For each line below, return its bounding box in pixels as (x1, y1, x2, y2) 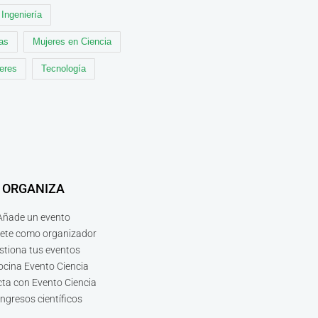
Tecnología (41, 63, 86, 75)
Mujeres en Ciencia (33, 36, 111, 48)
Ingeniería (1, 9, 42, 21)
